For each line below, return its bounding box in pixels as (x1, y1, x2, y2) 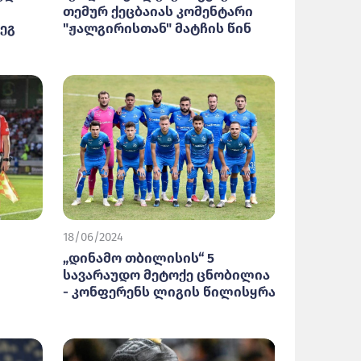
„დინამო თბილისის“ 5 (63, 250, 214, 267)
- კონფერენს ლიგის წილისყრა (63, 284, 276, 301)
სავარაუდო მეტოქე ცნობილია (63, 267, 270, 284)
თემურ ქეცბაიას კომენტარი (63, 3, 253, 20)
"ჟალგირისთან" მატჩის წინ (63, 20, 251, 37)
